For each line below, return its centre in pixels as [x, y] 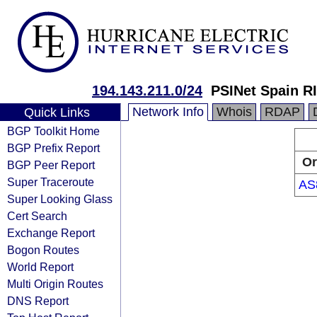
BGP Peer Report [51, 165]
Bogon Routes [43, 250]
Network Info [168, 112]
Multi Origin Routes [55, 284]
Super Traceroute [51, 182]
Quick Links [57, 113]
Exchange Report [51, 233]
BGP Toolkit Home [53, 131]
